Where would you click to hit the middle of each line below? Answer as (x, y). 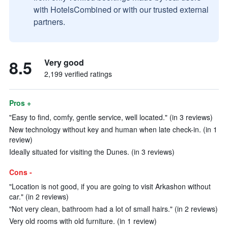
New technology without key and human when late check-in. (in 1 (113, 129)
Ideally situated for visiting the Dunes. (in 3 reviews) (92, 152)
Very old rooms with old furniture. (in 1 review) (83, 221)
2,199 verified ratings (78, 74)
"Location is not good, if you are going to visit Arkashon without (110, 186)
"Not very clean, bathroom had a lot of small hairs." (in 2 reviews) (113, 209)
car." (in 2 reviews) (39, 196)
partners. (49, 22)
